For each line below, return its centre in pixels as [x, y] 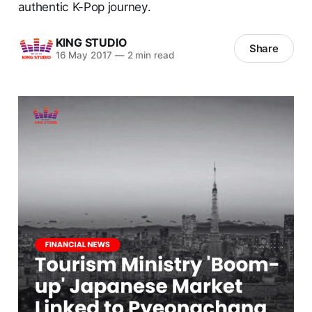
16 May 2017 [84, 55]
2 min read [149, 55]
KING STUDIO [91, 43]
